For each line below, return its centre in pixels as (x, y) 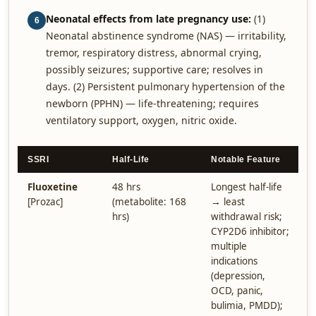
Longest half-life (247, 187)
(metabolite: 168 (149, 202)
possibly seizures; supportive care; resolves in (154, 69)
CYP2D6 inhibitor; (250, 231)
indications (234, 261)
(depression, (238, 276)
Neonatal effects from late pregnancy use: (148, 19)
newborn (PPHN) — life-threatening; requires (152, 103)
